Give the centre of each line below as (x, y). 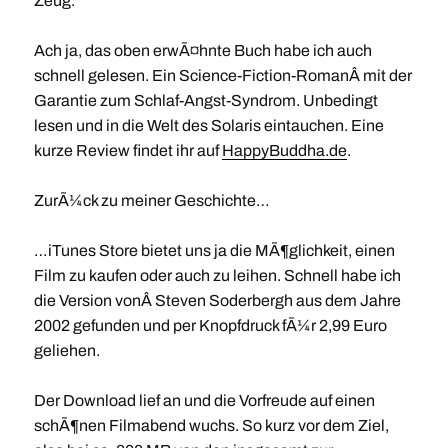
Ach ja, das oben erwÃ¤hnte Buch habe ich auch (202, 50)
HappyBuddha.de (284, 150)
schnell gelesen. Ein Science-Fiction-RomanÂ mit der (222, 75)
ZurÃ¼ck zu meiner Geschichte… (151, 200)
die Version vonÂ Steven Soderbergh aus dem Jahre (217, 300)
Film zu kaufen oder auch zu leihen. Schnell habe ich (217, 275)
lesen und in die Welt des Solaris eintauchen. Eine (208, 125)
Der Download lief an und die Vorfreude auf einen (204, 400)
